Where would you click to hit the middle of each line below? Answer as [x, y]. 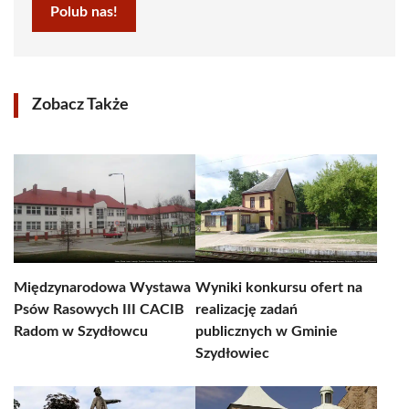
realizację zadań [246, 309]
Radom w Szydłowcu [81, 331]
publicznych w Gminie [267, 331]
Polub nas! [84, 12]
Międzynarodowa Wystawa [102, 288]
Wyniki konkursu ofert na [279, 288]
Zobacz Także [80, 105]
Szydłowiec [232, 353]
